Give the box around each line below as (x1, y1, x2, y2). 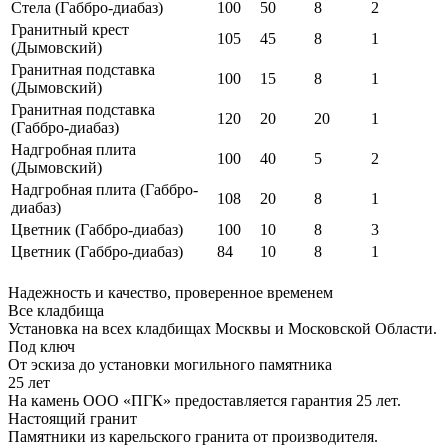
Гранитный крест (11, 20, 129, 38)
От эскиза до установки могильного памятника (8, 355, 332, 373)
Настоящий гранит (8, 409, 137, 427)
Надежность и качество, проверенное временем (8, 283, 333, 301)
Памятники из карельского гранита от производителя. (8, 427, 378, 445)
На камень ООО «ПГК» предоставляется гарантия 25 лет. (8, 391, 401, 409)
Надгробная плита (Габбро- (11, 180, 198, 198)
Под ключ (8, 337, 75, 355)
